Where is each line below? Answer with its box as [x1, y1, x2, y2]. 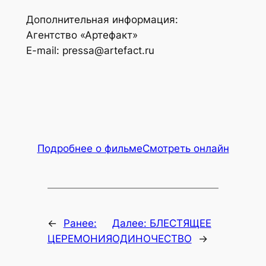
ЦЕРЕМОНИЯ [47, 232, 112, 245]
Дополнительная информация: [26, 13, 178, 26]
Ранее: [63, 217, 97, 229]
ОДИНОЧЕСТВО [112, 232, 192, 245]
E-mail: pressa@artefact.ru [26, 44, 154, 56]
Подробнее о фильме [37, 142, 142, 154]
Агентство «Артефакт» [26, 28, 138, 41]
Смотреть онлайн [142, 142, 229, 154]
